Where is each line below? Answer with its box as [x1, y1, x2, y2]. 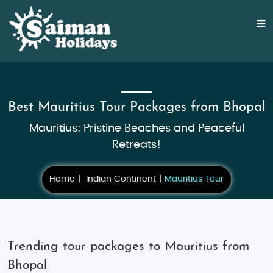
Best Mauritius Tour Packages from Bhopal [7, 101, 266, 115]
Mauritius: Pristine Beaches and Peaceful [29, 123, 244, 134]
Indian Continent [86, 175, 156, 183]
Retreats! [112, 140, 161, 151]
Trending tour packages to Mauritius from [7, 240, 249, 253]
